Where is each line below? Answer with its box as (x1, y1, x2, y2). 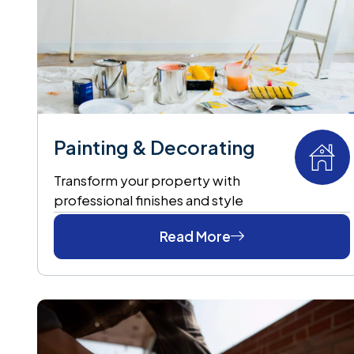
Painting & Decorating (54, 134, 255, 159)
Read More (159, 227, 231, 245)
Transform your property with (54, 171, 240, 189)
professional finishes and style (54, 190, 243, 209)
